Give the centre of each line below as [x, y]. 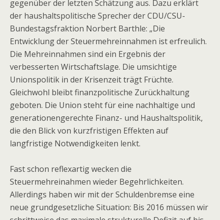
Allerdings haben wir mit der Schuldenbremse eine [102, 194]
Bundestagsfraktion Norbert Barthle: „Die [87, 28]
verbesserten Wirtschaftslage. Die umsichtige [93, 67]
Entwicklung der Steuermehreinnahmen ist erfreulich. [108, 41]
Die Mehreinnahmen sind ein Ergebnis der [88, 54]
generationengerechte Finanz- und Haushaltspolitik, [106, 118]
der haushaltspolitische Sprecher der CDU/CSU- [97, 16]
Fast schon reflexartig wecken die [71, 169]
